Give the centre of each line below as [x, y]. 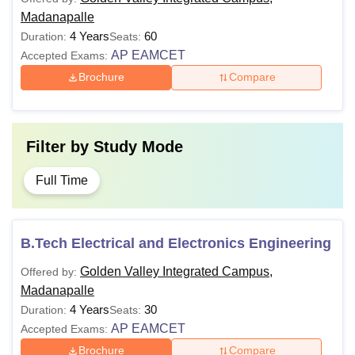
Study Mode [138, 146]
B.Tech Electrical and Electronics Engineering [176, 243]
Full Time [62, 180]
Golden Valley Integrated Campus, [176, 271]
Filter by [60, 146]
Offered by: [49, 271]
